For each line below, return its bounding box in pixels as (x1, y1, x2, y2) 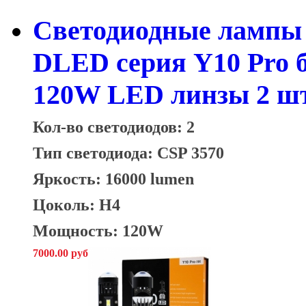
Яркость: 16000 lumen (33, 169, 194, 189)
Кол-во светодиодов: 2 (33, 117, 195, 137)
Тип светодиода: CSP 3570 (33, 143, 224, 163)
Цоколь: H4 (33, 195, 120, 214)
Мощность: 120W (33, 221, 163, 240)
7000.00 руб (33, 247, 88, 260)
